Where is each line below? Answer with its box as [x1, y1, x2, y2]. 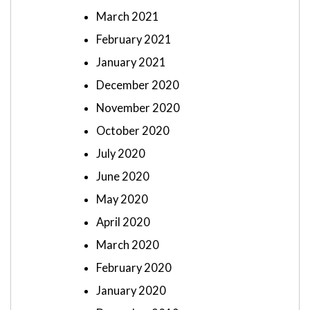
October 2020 [96, 124, 170, 138]
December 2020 [96, 78, 179, 93]
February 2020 [96, 261, 172, 275]
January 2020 [96, 284, 166, 298]
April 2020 [96, 215, 150, 230]
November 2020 [96, 101, 180, 116]
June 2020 [96, 170, 149, 184]
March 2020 [96, 238, 159, 253]
